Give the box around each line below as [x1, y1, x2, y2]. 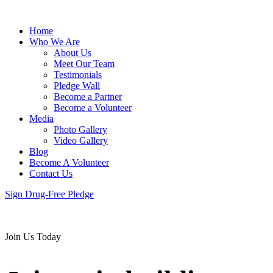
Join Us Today [5, 232, 61, 242]
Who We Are [29, 37, 80, 47]
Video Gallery [54, 135, 108, 146]
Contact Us [29, 168, 73, 179]
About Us [54, 48, 91, 58]
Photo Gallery [54, 124, 107, 135]
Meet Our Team [54, 58, 115, 69]
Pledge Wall [54, 80, 100, 91]
